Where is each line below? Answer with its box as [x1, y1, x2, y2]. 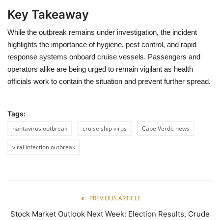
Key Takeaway [7, 7, 89, 22]
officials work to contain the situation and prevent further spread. [7, 77, 211, 85]
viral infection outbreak [12, 143, 75, 151]
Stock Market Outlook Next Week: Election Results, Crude [10, 209, 210, 219]
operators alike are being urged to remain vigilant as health [7, 65, 193, 73]
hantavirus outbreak [12, 124, 67, 133]
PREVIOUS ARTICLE [89, 194, 141, 202]
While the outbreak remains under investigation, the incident [7, 28, 197, 36]
